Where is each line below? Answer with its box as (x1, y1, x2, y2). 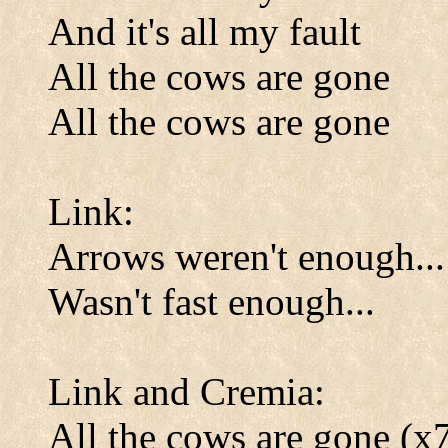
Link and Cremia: (48, 370, 325, 413)
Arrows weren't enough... (48, 235, 445, 278)
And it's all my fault (48, 10, 361, 53)
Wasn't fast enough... (48, 280, 375, 323)
